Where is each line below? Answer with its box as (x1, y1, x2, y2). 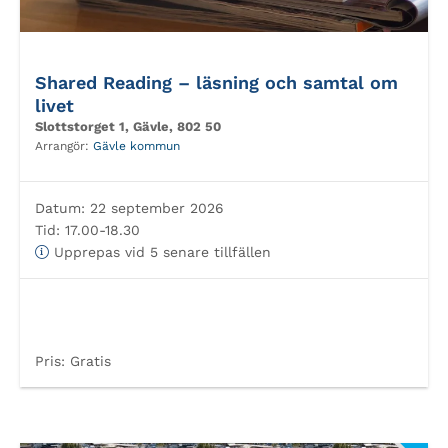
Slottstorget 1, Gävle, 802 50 (35, 119, 221, 134)
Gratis (65, 353, 111, 369)
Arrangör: (35, 139, 93, 153)
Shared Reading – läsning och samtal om (35, 72, 398, 93)
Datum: (35, 200, 85, 216)
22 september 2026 (85, 200, 224, 216)
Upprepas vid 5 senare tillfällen (49, 244, 271, 260)
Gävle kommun (93, 139, 180, 153)
